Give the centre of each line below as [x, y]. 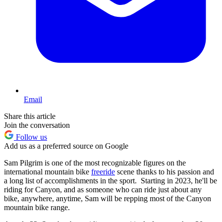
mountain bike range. [38, 208]
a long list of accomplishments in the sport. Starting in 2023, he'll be [111, 181]
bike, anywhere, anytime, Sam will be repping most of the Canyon [108, 199]
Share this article [30, 116]
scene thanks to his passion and [165, 172]
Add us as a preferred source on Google [66, 146]
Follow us [30, 137]
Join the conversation [37, 125]
